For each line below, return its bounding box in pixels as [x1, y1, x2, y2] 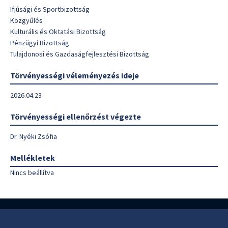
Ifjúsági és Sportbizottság [10, 5, 90, 14]
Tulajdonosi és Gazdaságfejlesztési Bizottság [10, 49, 149, 59]
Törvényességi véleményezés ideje [10, 70, 139, 80]
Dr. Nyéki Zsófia [10, 132, 57, 141]
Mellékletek [10, 153, 55, 163]
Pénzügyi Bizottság [10, 38, 69, 47]
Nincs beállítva [10, 168, 54, 177]
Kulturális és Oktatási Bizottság [10, 27, 106, 36]
